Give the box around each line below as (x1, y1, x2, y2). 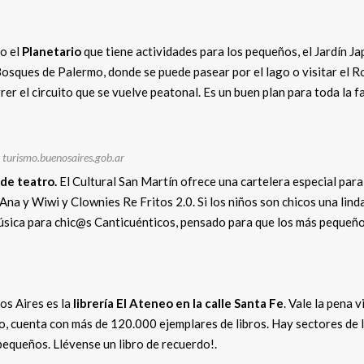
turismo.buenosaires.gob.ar (2, 150, 124, 164)
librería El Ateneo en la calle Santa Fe (71, 296, 284, 310)
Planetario (22, 44, 81, 58)
